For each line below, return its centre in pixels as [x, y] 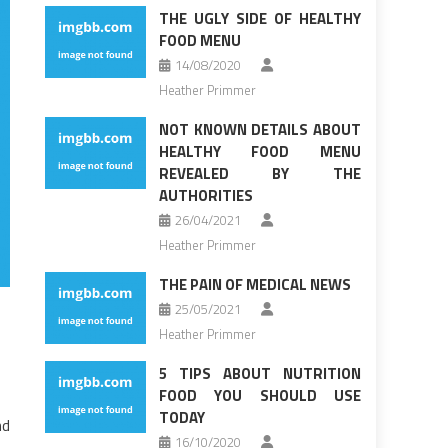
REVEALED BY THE [259, 174]
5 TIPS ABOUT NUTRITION [259, 374]
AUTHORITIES [205, 196]
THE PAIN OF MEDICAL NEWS [254, 285]
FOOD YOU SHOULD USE [259, 396]
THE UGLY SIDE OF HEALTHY [259, 19]
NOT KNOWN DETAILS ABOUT [259, 130]
